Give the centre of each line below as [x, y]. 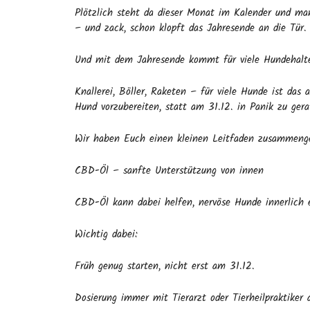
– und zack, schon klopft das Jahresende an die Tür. [191, 28]
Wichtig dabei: [106, 235]
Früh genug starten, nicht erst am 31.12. [165, 266]
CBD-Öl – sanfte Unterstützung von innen [169, 171]
